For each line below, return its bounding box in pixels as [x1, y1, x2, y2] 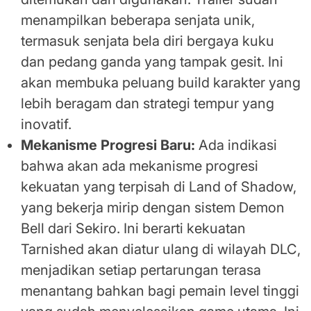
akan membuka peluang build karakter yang [21, 74, 301, 92]
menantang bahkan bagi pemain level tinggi [21, 283, 299, 300]
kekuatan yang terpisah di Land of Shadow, [21, 178, 296, 196]
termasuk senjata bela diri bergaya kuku [21, 33, 274, 50]
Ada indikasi [195, 137, 277, 154]
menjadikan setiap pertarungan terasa [21, 262, 261, 279]
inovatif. [21, 116, 72, 133]
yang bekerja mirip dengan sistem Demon [21, 199, 285, 217]
